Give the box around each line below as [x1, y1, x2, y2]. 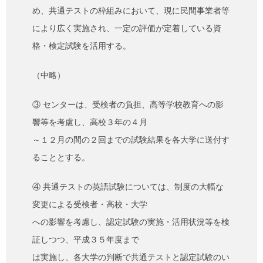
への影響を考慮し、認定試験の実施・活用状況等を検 [32, 217, 230, 227]
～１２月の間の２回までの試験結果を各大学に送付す [32, 135, 230, 145]
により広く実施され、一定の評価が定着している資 [32, 23, 221, 33]
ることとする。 [32, 153, 90, 163]
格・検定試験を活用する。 [32, 41, 131, 51]
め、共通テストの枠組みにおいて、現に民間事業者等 [32, 6, 230, 16]
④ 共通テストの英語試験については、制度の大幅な [32, 182, 224, 192]
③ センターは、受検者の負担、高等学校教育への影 [32, 100, 224, 110]
